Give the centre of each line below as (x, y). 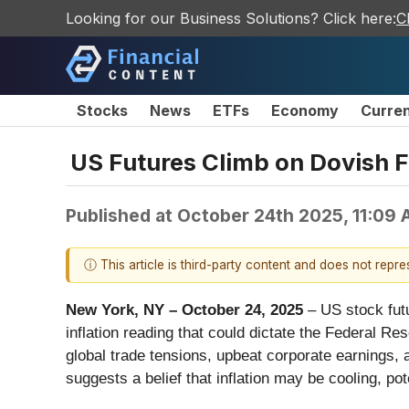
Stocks (102, 110)
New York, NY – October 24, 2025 (184, 310)
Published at (121, 215)
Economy (305, 110)
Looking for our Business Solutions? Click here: (231, 18)
